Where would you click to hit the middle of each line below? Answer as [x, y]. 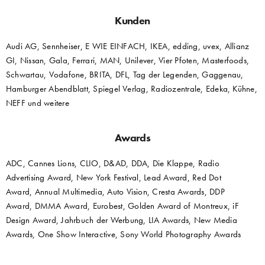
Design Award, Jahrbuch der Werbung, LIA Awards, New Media [122, 220]
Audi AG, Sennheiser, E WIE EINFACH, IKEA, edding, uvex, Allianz [128, 46]
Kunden [132, 20]
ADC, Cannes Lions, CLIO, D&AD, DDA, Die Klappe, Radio [113, 163]
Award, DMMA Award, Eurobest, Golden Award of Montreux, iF [122, 206]
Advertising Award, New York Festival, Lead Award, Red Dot [114, 177]
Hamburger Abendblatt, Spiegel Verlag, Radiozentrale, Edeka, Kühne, [132, 88]
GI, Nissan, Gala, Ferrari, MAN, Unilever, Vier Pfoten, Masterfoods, [128, 60]
